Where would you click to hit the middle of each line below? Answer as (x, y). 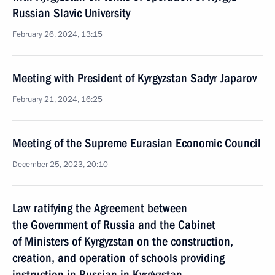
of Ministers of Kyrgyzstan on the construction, (123, 241)
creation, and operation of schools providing (118, 258)
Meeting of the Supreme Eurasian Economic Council (137, 143)
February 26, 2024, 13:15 (57, 34)
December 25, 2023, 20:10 (60, 165)
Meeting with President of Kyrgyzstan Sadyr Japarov (134, 78)
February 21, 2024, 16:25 (57, 99)
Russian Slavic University (71, 13)
